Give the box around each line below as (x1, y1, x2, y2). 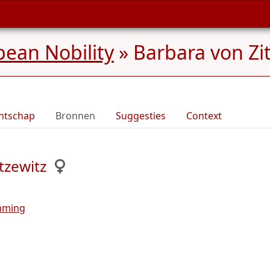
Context (186, 109, 222, 122)
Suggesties (116, 109, 166, 122)
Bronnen (55, 109, 95, 122)
